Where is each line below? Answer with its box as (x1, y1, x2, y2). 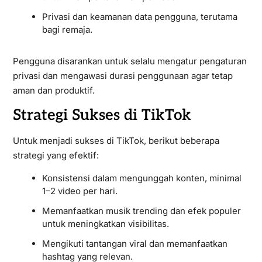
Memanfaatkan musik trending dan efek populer (42, 205, 241, 216)
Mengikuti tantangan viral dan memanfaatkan (42, 238, 227, 249)
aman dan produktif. (12, 85, 95, 96)
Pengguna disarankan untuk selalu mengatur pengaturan (12, 56, 247, 67)
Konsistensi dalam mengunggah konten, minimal (42, 173, 242, 184)
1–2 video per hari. (42, 185, 118, 196)
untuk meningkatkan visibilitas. (42, 218, 169, 229)
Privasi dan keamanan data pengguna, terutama (42, 11, 237, 22)
